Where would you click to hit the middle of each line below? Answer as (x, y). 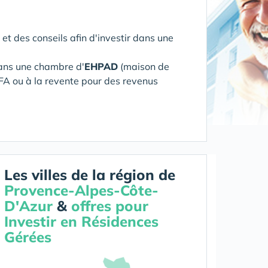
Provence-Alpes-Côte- (81, 190)
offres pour (110, 206)
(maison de (144, 66)
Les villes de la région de (90, 175)
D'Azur (28, 206)
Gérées (28, 237)
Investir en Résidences (81, 221)
